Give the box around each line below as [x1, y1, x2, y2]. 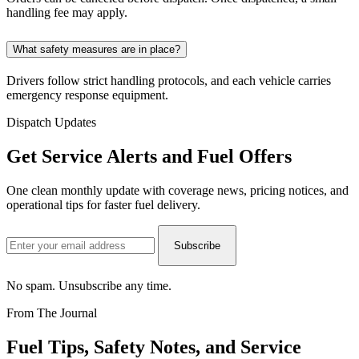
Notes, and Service [145, 336, 301, 357]
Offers [239, 145, 292, 167]
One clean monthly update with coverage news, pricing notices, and [6, 183, 349, 197]
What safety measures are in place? [13, 43, 180, 56]
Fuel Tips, [6, 336, 94, 357]
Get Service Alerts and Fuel [6, 145, 239, 167]
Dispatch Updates [6, 115, 96, 130]
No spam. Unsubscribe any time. [6, 278, 171, 292]
